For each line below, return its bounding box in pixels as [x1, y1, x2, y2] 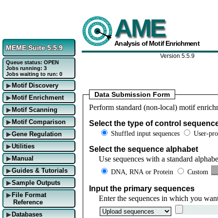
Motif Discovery [11, 82, 58, 89]
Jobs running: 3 [6, 65, 47, 71]
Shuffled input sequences [111, 129, 180, 137]
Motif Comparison [11, 118, 66, 126]
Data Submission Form [94, 91, 170, 98]
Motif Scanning [11, 106, 57, 113]
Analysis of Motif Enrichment [114, 39, 200, 47]
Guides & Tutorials [11, 167, 68, 174]
